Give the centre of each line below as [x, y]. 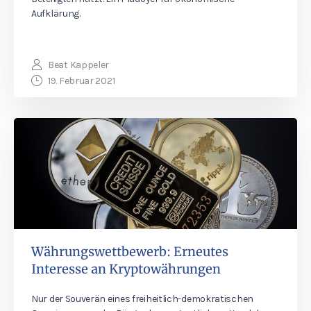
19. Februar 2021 [82, 81]
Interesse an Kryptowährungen [126, 269]
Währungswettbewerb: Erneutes [130, 252]
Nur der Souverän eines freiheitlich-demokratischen [143, 299]
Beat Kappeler [79, 65]
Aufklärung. [56, 14]
